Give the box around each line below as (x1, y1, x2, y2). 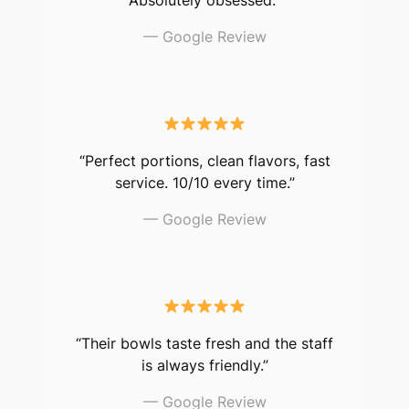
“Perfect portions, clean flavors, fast (79, 151, 330, 170)
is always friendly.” (141, 355, 268, 374)
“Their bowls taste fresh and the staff (76, 333, 333, 352)
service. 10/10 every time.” (114, 173, 295, 192)
